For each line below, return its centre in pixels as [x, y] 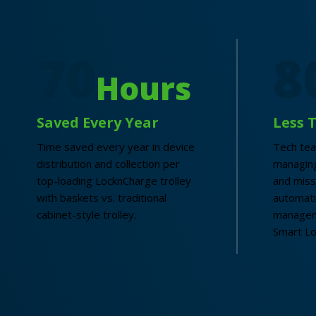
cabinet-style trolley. [86, 215]
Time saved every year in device [116, 147]
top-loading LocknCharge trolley [114, 181]
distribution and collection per [108, 164]
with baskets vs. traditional [102, 198]
